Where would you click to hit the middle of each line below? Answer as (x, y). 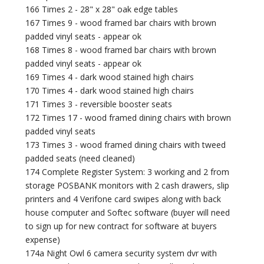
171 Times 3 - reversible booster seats (99, 104)
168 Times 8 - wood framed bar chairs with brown (121, 50)
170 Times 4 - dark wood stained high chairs (110, 91)
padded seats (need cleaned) (80, 159)
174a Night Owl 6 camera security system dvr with (121, 253)
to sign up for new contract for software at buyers (121, 226)
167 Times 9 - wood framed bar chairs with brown (121, 23)
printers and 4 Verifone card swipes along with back (123, 199)
